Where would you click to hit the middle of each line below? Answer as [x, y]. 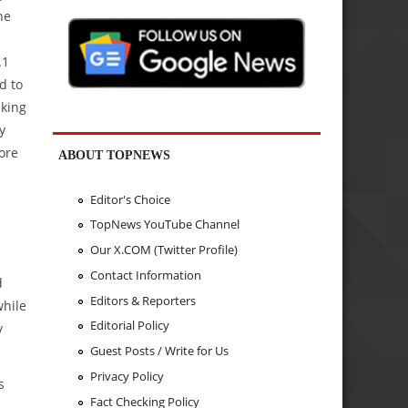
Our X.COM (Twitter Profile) [163, 250]
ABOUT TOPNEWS [115, 155]
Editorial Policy [129, 326]
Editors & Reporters [143, 300]
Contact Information [145, 275]
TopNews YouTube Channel [164, 224]
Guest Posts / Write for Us [159, 351]
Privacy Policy [127, 376]
